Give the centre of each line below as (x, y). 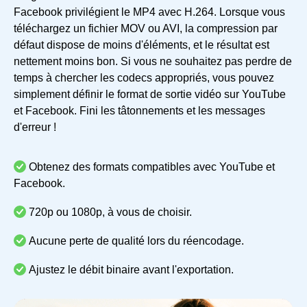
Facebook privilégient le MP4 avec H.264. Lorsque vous (149, 12)
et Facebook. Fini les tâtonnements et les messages (139, 110)
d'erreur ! (35, 127)
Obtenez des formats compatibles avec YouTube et (152, 167)
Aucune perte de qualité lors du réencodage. (136, 241)
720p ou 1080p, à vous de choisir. (110, 212)
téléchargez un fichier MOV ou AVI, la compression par (146, 28)
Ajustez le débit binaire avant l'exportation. (131, 269)
